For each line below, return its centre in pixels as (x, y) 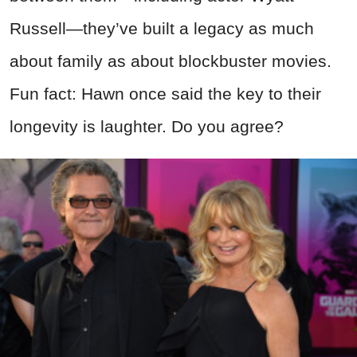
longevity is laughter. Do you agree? (147, 127)
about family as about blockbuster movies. (171, 61)
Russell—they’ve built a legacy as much (162, 29)
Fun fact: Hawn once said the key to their (165, 94)
